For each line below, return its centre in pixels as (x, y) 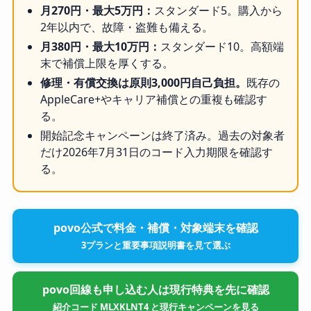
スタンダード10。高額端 (222, 47)
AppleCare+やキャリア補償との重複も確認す (153, 100)
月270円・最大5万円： (97, 11)
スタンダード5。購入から (218, 11)
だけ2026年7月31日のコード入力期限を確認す (156, 152)
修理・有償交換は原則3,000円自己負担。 (143, 83)
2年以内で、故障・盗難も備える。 (126, 27)
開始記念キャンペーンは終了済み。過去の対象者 (162, 136)
